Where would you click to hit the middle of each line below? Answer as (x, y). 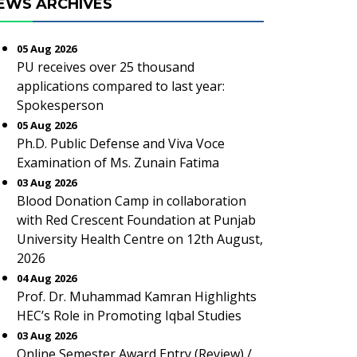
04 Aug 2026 (47, 278)
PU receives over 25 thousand (106, 67)
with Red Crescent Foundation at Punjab (136, 220)
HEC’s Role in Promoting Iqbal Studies (129, 316)
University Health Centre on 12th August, (140, 239)
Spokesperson (60, 105)
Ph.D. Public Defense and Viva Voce (121, 143)
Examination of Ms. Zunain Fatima (118, 163)
